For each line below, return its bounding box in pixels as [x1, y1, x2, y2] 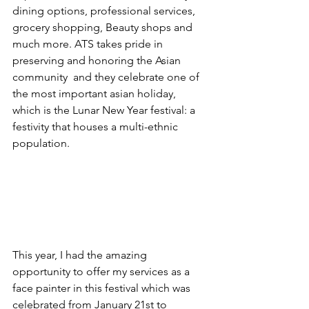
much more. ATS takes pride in [12, 37, 166, 50]
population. [12, 137, 72, 150]
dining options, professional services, [12, 4, 198, 17]
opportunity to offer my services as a [12, 264, 192, 278]
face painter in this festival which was [12, 281, 193, 295]
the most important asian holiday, [12, 87, 179, 100]
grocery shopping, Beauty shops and [12, 21, 195, 34]
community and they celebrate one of [12, 70, 202, 83]
